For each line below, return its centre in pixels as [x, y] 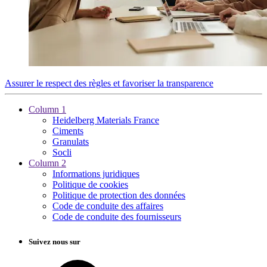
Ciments [68, 131]
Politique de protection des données [119, 195]
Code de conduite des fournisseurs [117, 217]
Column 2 [47, 163]
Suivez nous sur [55, 241]
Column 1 [47, 110]
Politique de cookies [90, 185]
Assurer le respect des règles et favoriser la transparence [109, 83]
